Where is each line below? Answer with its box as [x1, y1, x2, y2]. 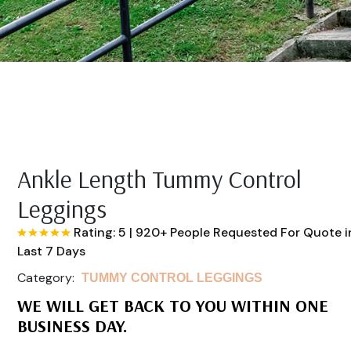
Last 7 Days [17, 243, 86, 260]
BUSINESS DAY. [17, 315, 128, 338]
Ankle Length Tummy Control [17, 163, 302, 195]
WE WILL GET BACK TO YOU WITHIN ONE [17, 295, 329, 317]
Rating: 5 [74, 224, 127, 241]
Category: [17, 270, 78, 287]
